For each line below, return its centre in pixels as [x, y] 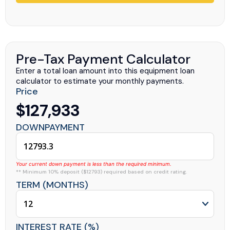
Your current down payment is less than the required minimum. [94, 164]
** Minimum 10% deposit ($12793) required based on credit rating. [101, 171]
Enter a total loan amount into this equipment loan [105, 71]
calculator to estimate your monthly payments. [100, 81]
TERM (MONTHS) [52, 185]
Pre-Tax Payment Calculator [103, 59]
